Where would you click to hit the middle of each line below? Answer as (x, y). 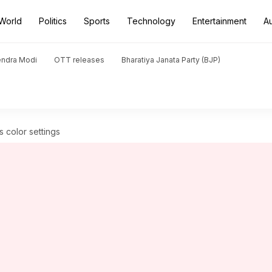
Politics (53, 21)
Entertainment (219, 21)
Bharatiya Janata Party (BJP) (171, 60)
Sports (97, 21)
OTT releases (79, 60)
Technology (151, 21)
